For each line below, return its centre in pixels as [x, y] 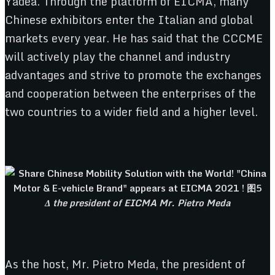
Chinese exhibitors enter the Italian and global [129, 20]
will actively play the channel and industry [118, 57]
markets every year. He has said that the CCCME [134, 38]
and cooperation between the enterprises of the [130, 94]
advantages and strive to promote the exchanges [133, 75]
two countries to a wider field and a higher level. [131, 112]
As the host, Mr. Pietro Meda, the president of [125, 264]
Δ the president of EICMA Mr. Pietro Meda [137, 203]
